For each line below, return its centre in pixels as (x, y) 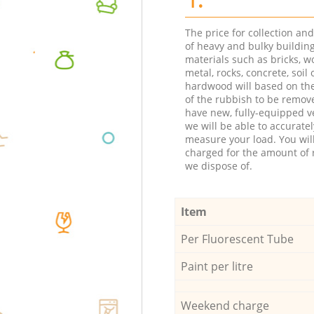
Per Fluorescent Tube (237, 239)
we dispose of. (218, 165)
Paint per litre (217, 266)
